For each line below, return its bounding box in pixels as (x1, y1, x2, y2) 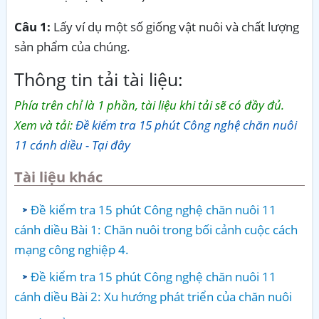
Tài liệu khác (14, 167, 103, 187)
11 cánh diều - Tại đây (14, 136, 130, 153)
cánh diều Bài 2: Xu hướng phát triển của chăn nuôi (14, 288, 292, 305)
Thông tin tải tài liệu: (14, 66, 183, 91)
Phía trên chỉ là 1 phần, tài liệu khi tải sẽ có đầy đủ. (14, 96, 284, 113)
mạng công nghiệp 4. (14, 241, 129, 258)
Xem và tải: (14, 116, 75, 133)
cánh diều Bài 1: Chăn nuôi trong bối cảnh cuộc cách (14, 221, 298, 239)
